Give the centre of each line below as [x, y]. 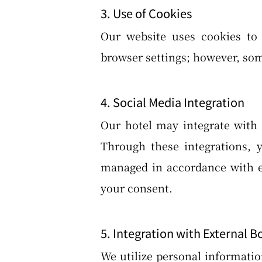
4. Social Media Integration [173, 102]
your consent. [137, 188]
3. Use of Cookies [146, 13]
